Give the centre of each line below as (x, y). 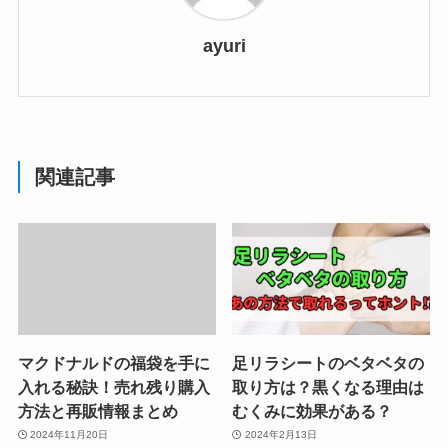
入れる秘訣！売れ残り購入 (113, 386)
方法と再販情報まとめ (97, 410)
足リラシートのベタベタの (328, 362)
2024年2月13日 (280, 435)
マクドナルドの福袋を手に (113, 362)
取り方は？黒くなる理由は (328, 386)
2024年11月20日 (69, 435)
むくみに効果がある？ (312, 410)
